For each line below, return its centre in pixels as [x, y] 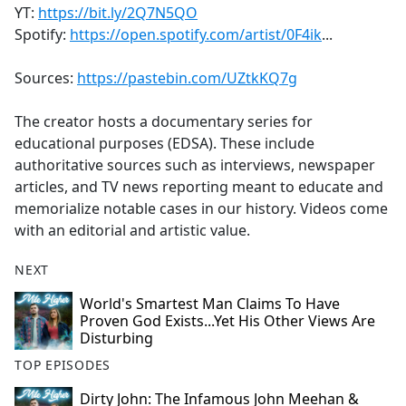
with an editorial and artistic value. [132, 231]
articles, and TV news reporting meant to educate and [199, 187]
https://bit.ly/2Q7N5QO [118, 13]
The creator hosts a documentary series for [164, 122]
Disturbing [116, 338]
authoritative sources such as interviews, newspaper [195, 165]
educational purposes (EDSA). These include [164, 144]
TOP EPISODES [63, 365]
